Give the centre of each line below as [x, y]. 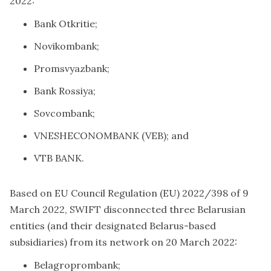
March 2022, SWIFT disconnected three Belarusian [128, 209]
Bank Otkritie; [66, 23]
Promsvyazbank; [72, 68]
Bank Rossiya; [65, 90]
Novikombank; [67, 46]
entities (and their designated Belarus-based [113, 225]
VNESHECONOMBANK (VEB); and [111, 135]
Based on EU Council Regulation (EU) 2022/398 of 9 [129, 193]
